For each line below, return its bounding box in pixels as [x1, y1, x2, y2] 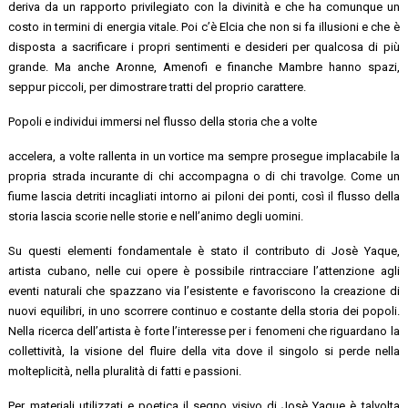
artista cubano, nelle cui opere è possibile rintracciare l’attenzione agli [8, 263, 400, 278]
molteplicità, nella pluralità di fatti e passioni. [8, 363, 242, 378]
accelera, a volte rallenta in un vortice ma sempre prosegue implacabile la [8, 148, 400, 163]
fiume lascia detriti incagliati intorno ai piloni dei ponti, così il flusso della [8, 189, 400, 203]
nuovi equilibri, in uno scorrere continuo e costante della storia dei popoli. [8, 303, 400, 318]
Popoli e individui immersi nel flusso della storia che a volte [8, 114, 318, 128]
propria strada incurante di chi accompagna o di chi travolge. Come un [8, 168, 400, 183]
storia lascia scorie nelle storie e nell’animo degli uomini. [8, 209, 304, 223]
